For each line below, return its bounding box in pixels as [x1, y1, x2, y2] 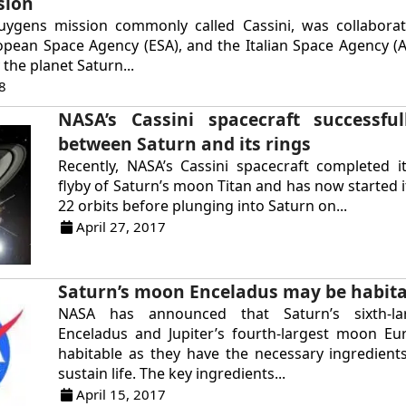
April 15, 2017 [72, 385, 167, 404]
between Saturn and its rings [58, 130, 312, 156]
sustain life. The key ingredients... [58, 363, 286, 384]
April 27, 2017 [72, 217, 167, 236]
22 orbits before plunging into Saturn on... [58, 195, 348, 216]
